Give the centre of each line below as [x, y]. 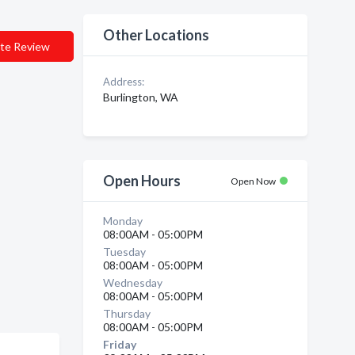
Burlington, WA [140, 97]
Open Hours [141, 181]
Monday [122, 221]
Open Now [253, 181]
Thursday [126, 313]
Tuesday [124, 252]
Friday [119, 344]
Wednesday [132, 282]
